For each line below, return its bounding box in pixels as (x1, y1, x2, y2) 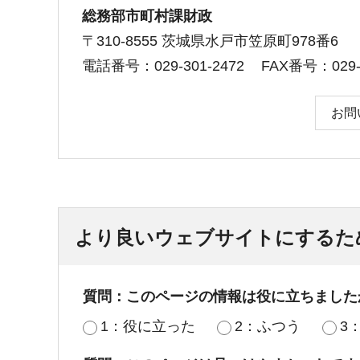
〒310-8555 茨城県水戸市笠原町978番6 (82, 33, 338, 50)
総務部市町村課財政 (82, 8, 212, 25)
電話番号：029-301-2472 (82, 58, 244, 75)
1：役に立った (100, 318, 195, 335)
